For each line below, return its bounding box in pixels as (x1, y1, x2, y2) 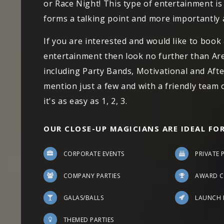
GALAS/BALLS (63, 193, 104, 202)
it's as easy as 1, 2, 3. (43, 95, 127, 106)
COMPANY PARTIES (63, 171, 120, 180)
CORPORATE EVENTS (63, 149, 124, 158)
